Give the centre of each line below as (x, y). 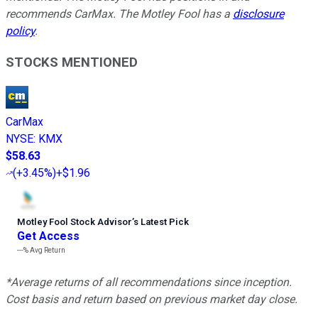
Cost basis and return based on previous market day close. (152, 300)
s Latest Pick (161, 222)
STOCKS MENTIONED (72, 63)
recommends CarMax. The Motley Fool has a (119, 13)
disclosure (258, 13)
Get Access (48, 236)
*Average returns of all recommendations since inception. (149, 283)
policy (20, 31)
